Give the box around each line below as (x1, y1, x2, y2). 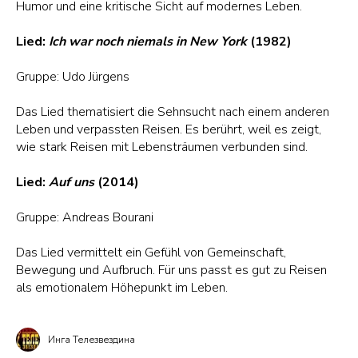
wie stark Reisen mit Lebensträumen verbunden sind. (16, 138, 308, 156)
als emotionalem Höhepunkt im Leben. (16, 279, 228, 296)
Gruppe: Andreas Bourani (16, 209, 153, 226)
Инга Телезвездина (48, 333, 135, 346)
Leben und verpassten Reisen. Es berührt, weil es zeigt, (16, 121, 321, 138)
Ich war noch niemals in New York (49, 33, 247, 50)
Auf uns (49, 173, 94, 191)
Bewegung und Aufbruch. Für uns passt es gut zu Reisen (16, 261, 327, 279)
